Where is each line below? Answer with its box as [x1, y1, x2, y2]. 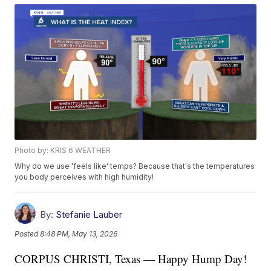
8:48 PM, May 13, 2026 [40, 229, 118, 238]
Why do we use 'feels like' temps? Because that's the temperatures [15, 162, 255, 171]
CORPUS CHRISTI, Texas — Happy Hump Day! [15, 251, 247, 267]
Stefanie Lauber [56, 209, 123, 221]
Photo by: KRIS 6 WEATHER [15, 146, 111, 155]
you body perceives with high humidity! [15, 172, 154, 182]
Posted [15, 229, 41, 238]
